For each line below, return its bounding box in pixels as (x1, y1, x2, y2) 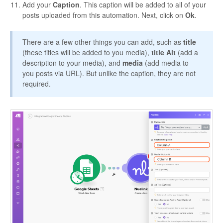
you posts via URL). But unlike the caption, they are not (22, 68, 196, 78)
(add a (178, 47, 198, 57)
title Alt (151, 47, 178, 57)
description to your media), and (22, 57, 122, 68)
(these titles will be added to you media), (22, 47, 151, 57)
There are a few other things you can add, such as (22, 36, 183, 47)
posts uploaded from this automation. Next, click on (22, 9, 185, 20)
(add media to (145, 57, 189, 68)
